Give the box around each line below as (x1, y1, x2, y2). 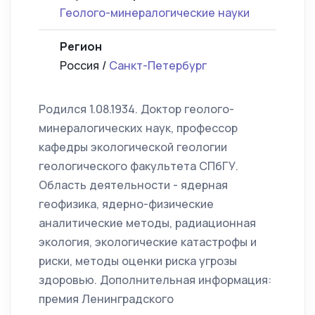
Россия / (60, 58, 109, 74)
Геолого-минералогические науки (60, 5, 250, 21)
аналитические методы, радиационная (39, 215, 256, 231)
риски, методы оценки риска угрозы (39, 253, 237, 269)
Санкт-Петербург (109, 58, 207, 74)
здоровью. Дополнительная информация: (39, 272, 271, 288)
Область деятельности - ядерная (39, 177, 228, 193)
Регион (60, 39, 102, 55)
